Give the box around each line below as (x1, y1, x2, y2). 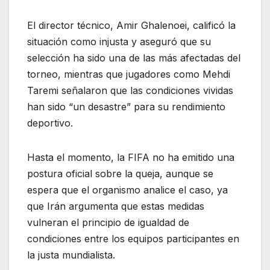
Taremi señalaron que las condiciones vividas (27, 84, 233, 96)
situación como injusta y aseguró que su (27, 35, 211, 48)
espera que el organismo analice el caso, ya (27, 183, 228, 196)
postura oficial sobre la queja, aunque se (27, 167, 213, 180)
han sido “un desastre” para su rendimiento (27, 100, 225, 113)
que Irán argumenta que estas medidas (27, 199, 204, 212)
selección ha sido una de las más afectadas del (27, 51, 240, 64)
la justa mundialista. (27, 248, 115, 261)
